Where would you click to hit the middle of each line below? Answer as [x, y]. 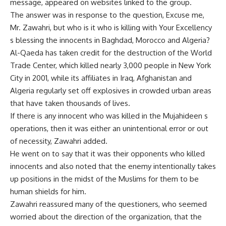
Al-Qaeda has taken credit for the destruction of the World [111, 53]
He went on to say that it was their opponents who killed [107, 154]
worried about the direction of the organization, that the [106, 217]
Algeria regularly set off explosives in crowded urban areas [111, 91]
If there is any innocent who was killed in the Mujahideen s [109, 116]
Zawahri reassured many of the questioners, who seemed [108, 204]
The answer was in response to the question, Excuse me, [107, 15]
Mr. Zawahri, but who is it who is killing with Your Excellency [111, 27]
